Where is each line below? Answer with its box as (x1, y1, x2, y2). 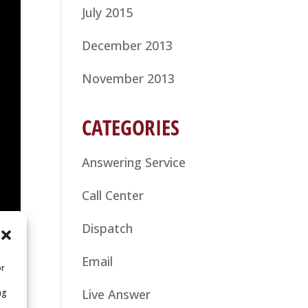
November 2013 (82, 69, 175, 87)
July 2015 (82, 3, 133, 21)
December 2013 (82, 36, 173, 54)
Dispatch (82, 219, 133, 236)
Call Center (82, 186, 144, 203)
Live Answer (82, 285, 151, 302)
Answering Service (82, 153, 186, 170)
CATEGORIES (82, 112, 180, 142)
